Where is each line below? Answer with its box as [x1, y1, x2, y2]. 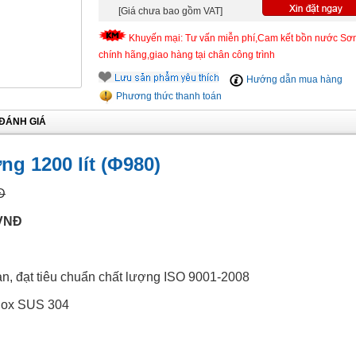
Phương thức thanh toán [113, 91, 222, 102]
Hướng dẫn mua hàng [243, 74, 342, 85]
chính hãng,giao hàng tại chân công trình [98, 49, 275, 60]
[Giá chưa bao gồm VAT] [118, 6, 222, 17]
